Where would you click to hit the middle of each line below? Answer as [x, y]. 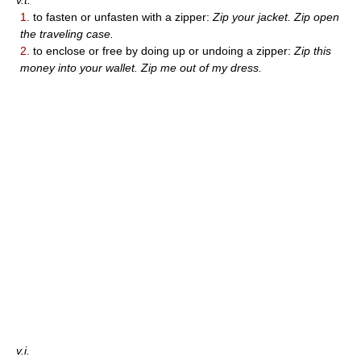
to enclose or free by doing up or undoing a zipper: [162, 51]
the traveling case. [67, 34]
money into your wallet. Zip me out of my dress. [141, 68]
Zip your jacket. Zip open [276, 17]
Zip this [313, 51]
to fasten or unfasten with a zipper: [121, 17]
